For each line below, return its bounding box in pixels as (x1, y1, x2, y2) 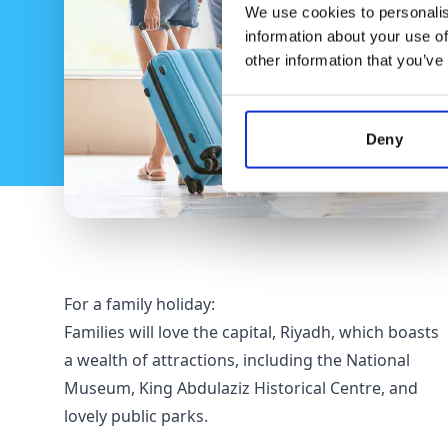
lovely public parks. (64, 405, 208, 427)
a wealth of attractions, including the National (64, 349, 410, 371)
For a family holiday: (64, 293, 215, 315)
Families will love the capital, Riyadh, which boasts (64, 321, 439, 343)
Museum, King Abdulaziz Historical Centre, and (64, 377, 418, 399)
